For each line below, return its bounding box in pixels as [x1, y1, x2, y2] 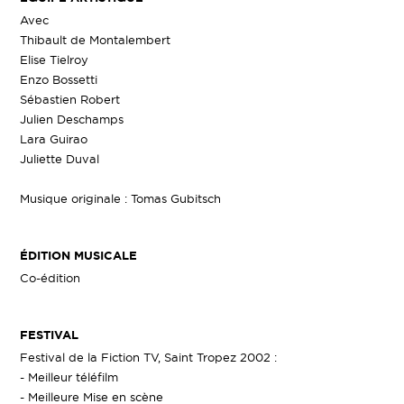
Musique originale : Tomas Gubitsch [20, 192, 222, 205]
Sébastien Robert [20, 93, 121, 106]
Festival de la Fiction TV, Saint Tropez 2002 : [20, 351, 278, 363]
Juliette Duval [20, 152, 100, 165]
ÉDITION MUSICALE [20, 249, 138, 262]
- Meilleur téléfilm [20, 371, 119, 383]
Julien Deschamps [20, 113, 124, 125]
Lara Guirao [20, 133, 88, 145]
